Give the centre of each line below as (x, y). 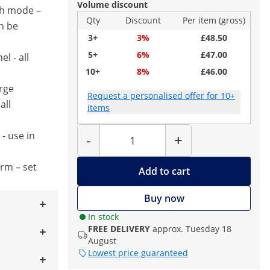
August (102, 241)
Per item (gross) (214, 20)
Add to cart (164, 171)
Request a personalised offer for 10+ (161, 96)
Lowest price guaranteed (138, 253)
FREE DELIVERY (119, 229)
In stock (103, 217)
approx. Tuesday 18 (192, 229)
